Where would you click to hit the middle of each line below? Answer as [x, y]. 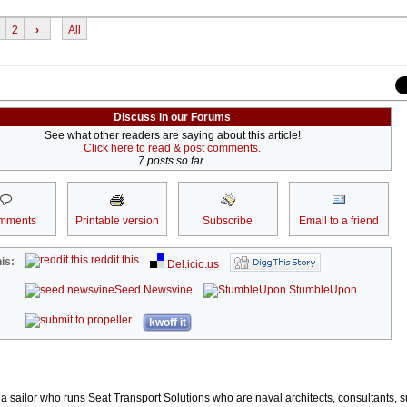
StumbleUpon [322, 290]
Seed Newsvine [154, 290]
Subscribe [228, 221]
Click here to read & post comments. [172, 149]
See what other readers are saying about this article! [172, 136]
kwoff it [167, 323]
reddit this [114, 260]
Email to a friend [338, 221]
